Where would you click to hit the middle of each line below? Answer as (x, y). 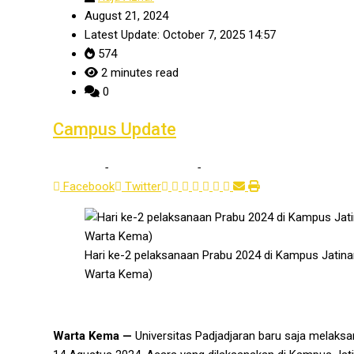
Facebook (89, 187)
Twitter (143, 187)
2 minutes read (138, 73)
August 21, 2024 (126, 16)
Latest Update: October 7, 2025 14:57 (180, 35)
